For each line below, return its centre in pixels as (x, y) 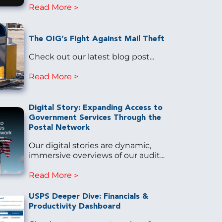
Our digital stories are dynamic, (90, 145)
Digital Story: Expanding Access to (95, 108)
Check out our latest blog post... (91, 56)
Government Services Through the (95, 118)
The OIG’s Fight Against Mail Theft (96, 39)
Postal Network (59, 128)
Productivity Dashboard (74, 207)
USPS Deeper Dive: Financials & (88, 197)
